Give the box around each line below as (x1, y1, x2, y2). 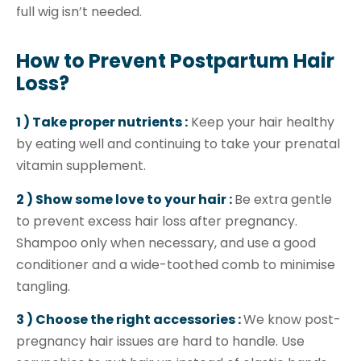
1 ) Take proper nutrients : (16, 113, 188, 132)
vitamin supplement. (16, 156, 146, 176)
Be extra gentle (234, 189, 332, 209)
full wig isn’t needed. (16, 2, 142, 22)
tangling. (16, 276, 70, 296)
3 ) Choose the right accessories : (16, 310, 243, 330)
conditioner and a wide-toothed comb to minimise (16, 255, 335, 274)
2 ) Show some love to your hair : (16, 189, 234, 209)
